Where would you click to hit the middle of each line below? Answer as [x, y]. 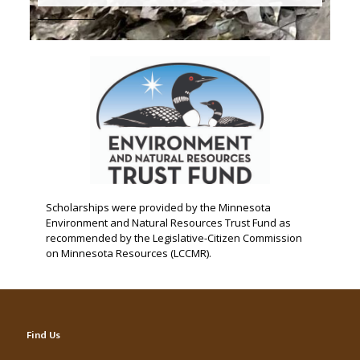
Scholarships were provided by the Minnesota [158, 207]
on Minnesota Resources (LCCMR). [128, 253]
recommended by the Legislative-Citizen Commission [174, 237]
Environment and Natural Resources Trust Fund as [168, 222]
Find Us [43, 335]
